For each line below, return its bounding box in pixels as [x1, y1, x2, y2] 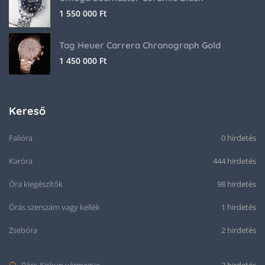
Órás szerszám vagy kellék [9, 202, 100, 212]
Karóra [9, 156, 33, 166]
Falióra [9, 132, 33, 143]
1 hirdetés [221, 202, 256, 212]
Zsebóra [9, 225, 37, 235]
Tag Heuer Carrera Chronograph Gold [59, 40, 221, 51]
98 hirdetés [217, 179, 256, 189]
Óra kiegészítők [9, 179, 63, 189]
